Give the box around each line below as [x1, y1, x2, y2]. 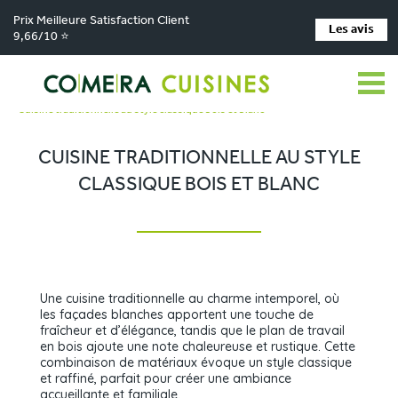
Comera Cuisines [18, 69, 97, 80]
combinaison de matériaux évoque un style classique [40, 354, 352, 370]
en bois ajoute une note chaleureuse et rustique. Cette [40, 338, 355, 354]
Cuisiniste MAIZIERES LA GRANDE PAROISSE [18, 87, 229, 98]
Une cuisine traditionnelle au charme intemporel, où [40, 291, 339, 306]
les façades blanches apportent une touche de [40, 306, 314, 322]
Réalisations [246, 87, 304, 98]
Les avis [329, 22, 374, 36]
